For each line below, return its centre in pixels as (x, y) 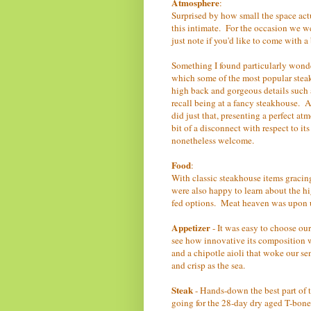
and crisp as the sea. (208, 265)
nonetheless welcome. (213, 140)
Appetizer (192, 227)
